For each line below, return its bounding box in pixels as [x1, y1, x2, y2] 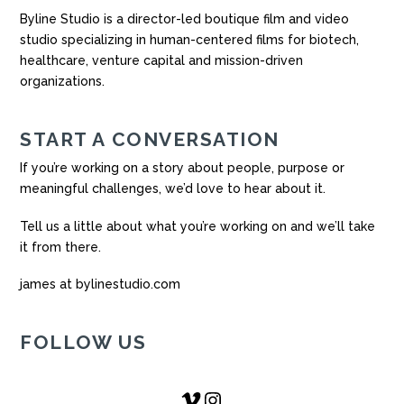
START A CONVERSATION [20, 127, 280, 151]
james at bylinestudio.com [20, 277, 181, 292]
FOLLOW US [20, 331, 147, 354]
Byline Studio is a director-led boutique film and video [20, 11, 350, 26]
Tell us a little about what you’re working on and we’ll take [20, 218, 376, 234]
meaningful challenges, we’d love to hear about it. [20, 181, 326, 197]
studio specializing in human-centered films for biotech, [20, 32, 360, 47]
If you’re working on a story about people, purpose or [20, 161, 345, 176]
